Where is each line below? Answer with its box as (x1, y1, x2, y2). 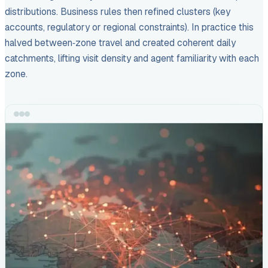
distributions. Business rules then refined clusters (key (5, 5, 230, 18)
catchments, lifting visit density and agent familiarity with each (5, 51, 259, 65)
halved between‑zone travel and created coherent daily (5, 36, 236, 49)
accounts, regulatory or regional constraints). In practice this (5, 20, 254, 33)
